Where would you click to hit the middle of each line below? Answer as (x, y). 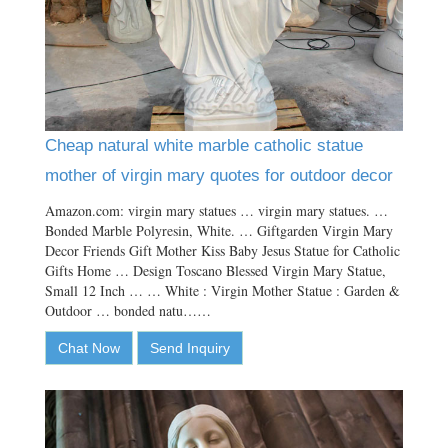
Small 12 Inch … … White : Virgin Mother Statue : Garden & (222, 291)
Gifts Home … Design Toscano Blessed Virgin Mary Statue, (215, 271)
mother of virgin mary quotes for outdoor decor (219, 176)
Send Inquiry (190, 348)
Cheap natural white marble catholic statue (204, 146)
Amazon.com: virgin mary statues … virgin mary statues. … (216, 211)
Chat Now (89, 348)
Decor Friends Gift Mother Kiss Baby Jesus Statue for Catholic (222, 251)
